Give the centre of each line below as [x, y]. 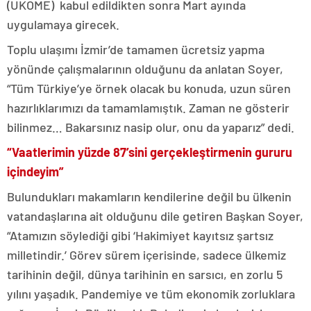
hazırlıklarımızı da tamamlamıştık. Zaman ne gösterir [148, 107]
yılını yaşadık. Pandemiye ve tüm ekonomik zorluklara [151, 293]
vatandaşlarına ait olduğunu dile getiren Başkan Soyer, [155, 216]
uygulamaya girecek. [65, 24]
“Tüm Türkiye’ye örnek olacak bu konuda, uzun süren [149, 88]
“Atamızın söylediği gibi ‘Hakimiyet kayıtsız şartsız [140, 235]
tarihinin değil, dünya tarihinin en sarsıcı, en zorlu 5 [145, 274]
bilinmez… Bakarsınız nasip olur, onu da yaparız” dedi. [152, 127]
